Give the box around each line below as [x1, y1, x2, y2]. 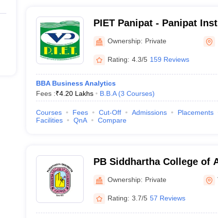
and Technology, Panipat [93, 30, 207, 41]
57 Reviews [149, 194, 185, 202]
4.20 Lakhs [59, 90, 93, 97]
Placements [177, 109, 214, 116]
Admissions [131, 109, 167, 116]
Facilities [36, 116, 63, 124]
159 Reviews [149, 55, 189, 63]
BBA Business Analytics [36, 79, 116, 87]
